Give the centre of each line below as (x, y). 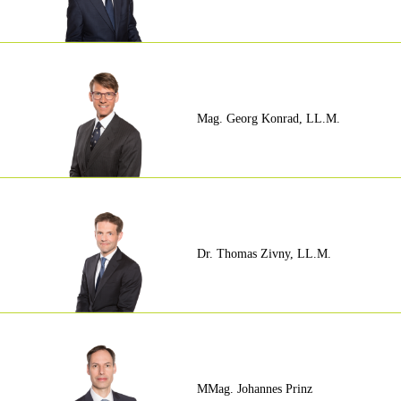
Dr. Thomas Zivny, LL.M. (264, 254)
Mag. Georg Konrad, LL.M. (268, 119)
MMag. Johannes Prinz (254, 389)
